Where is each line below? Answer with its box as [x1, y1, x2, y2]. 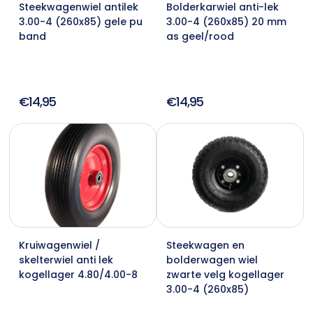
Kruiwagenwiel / [19, 238, 100, 252]
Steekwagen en [166, 238, 245, 252]
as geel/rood [166, 29, 234, 43]
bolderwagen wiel [166, 252, 258, 267]
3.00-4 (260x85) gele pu [19, 14, 143, 29]
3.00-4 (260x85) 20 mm [166, 14, 286, 29]
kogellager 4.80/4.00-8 [19, 267, 138, 282]
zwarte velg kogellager [166, 267, 284, 282]
